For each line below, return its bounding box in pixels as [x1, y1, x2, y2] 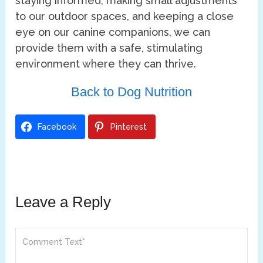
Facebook [38, 122, 77, 132]
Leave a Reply [15, 193, 112, 211]
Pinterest [110, 122, 147, 132]
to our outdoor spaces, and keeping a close [15, 10, 234, 23]
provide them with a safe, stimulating [15, 42, 203, 55]
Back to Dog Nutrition [70, 85, 192, 100]
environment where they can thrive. [15, 58, 197, 70]
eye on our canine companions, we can [15, 26, 211, 39]
